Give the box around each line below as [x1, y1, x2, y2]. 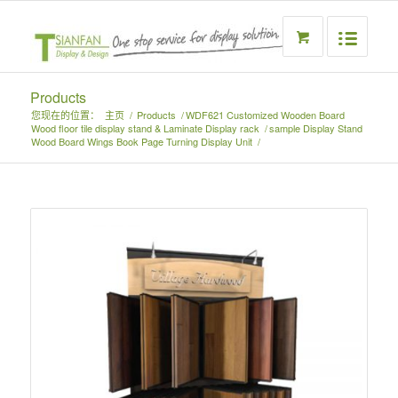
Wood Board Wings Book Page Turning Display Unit [30, 134, 252, 148]
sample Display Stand [268, 121, 362, 135]
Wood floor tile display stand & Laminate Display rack [30, 121, 259, 135]
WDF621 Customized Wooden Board [185, 107, 345, 122]
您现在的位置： [30, 107, 99, 122]
